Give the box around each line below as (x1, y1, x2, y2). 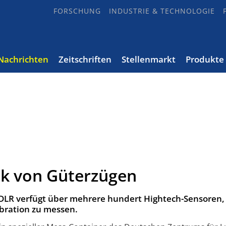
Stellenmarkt (122, 53, 176, 65)
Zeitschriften (59, 53, 111, 65)
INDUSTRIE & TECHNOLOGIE (109, 6, 215, 16)
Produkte (186, 53, 224, 65)
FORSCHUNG (53, 6, 101, 16)
